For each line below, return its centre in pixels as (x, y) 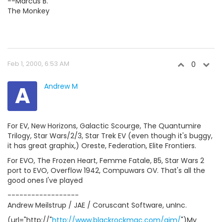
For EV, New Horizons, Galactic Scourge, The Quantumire (104, 126)
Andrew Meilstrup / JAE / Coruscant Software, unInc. (97, 205)
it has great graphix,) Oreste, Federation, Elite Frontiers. (102, 146)
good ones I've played (45, 180)
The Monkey (28, 11)
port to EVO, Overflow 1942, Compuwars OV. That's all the (106, 170)
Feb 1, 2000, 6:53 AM (38, 64)
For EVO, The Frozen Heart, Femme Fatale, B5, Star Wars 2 (106, 161)
